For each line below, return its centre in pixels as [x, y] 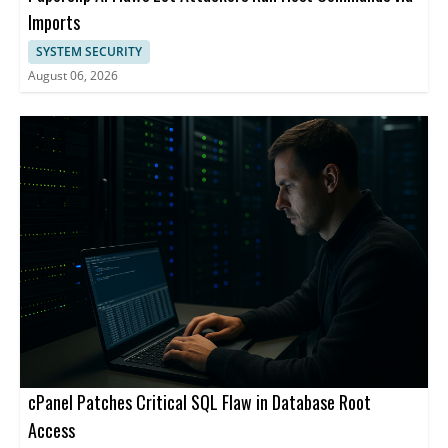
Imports [54, 21]
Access [51, 429]
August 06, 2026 [73, 75]
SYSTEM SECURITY [89, 51]
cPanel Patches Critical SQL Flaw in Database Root [199, 401]
